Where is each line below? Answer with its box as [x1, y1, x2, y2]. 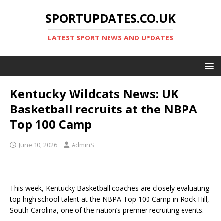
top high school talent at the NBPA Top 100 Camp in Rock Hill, [10, 194, 209, 204]
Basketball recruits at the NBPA [10, 101, 197, 117]
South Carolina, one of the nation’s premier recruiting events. [10, 205, 204, 215]
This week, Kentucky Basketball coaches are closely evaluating [10, 184, 209, 193]
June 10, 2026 [19, 140, 57, 149]
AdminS [72, 140, 94, 149]
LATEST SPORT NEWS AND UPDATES [48, 33, 173, 42]
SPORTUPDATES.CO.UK [45, 10, 176, 26]
